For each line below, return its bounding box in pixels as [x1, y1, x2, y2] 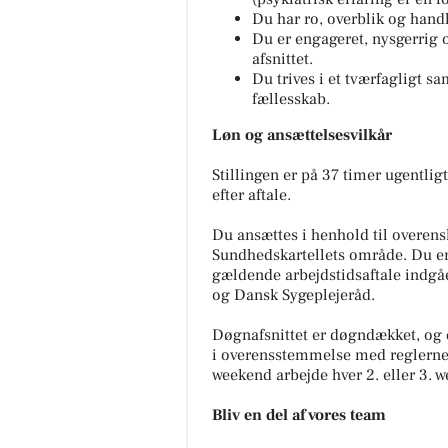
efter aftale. [212, 184, 291, 205]
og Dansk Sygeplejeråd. [212, 284, 375, 305]
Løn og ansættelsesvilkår [212, 124, 392, 145]
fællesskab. [252, 88, 330, 109]
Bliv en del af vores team [212, 404, 386, 425]
